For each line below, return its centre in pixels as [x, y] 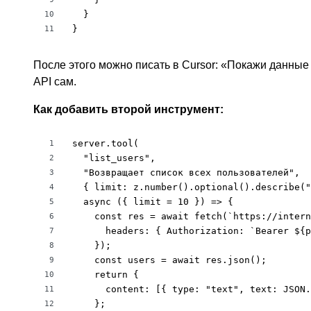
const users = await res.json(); [169, 260]
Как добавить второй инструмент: [128, 109]
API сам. [55, 82]
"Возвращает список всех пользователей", [186, 173]
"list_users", [114, 158]
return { [106, 275]
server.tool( [106, 143]
